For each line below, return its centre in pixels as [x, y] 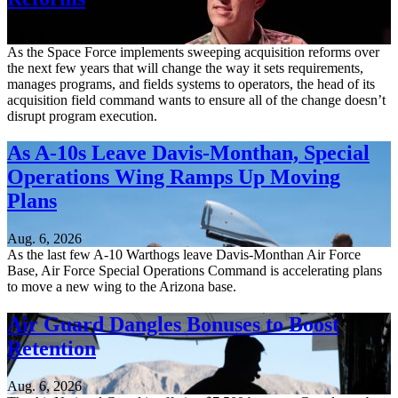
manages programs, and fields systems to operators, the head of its [191, 84]
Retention [52, 349]
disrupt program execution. [84, 115]
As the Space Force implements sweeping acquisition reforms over [193, 52]
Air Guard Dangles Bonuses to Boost [173, 325]
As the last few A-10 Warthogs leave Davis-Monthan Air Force [184, 255]
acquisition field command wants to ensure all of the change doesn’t [196, 99]
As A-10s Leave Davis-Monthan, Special [188, 153]
